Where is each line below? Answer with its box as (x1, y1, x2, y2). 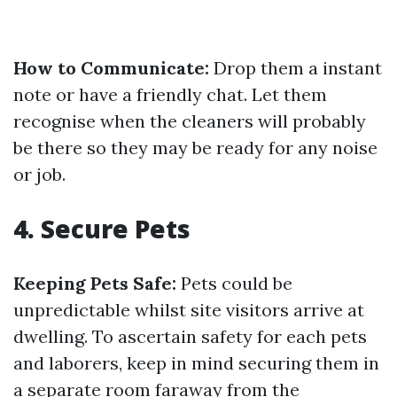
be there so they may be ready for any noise (13, 136, 378, 159)
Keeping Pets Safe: (13, 272, 176, 294)
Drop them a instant (209, 57, 382, 79)
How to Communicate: (13, 57, 209, 79)
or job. (13, 163, 66, 185)
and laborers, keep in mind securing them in (13, 352, 379, 374)
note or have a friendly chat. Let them (13, 83, 327, 105)
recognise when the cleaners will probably (13, 110, 366, 132)
